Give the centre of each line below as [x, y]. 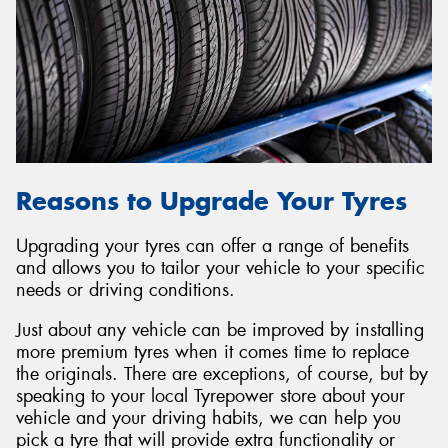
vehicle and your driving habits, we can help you [208, 417]
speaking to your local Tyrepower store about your [210, 395]
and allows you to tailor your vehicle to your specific [220, 268]
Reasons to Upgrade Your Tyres [211, 201]
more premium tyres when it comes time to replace [212, 351]
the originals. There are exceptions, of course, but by [222, 373]
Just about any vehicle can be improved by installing [220, 329]
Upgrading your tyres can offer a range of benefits [212, 246]
